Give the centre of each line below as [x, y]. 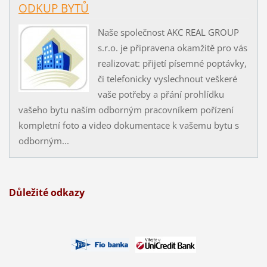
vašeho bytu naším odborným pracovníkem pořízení [126, 110]
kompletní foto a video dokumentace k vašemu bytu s [128, 125]
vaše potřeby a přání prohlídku [161, 94]
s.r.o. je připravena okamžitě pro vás [172, 48]
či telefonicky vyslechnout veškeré [167, 79]
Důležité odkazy [46, 192]
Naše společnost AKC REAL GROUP [168, 32]
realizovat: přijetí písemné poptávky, [172, 63]
